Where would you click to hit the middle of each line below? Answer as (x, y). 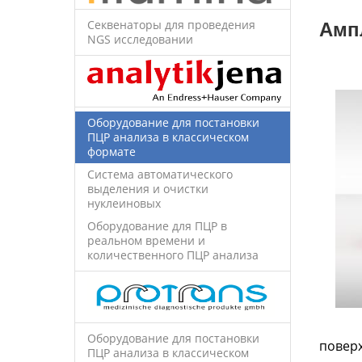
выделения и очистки (148, 188)
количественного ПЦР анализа (173, 255)
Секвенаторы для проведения (171, 24)
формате (112, 151)
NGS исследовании (140, 39)
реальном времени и (146, 240)
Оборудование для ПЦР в (157, 225)
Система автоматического (160, 174)
